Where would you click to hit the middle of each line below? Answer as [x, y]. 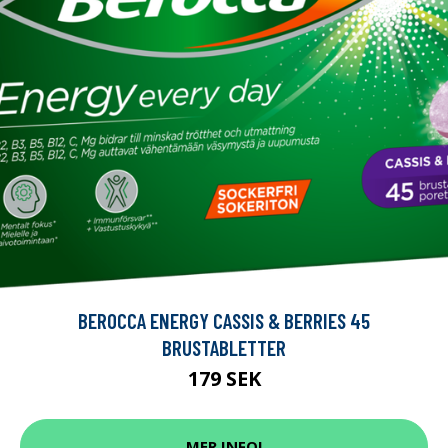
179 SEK [224, 378]
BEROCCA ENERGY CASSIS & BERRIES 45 [224, 320]
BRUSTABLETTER [224, 347]
